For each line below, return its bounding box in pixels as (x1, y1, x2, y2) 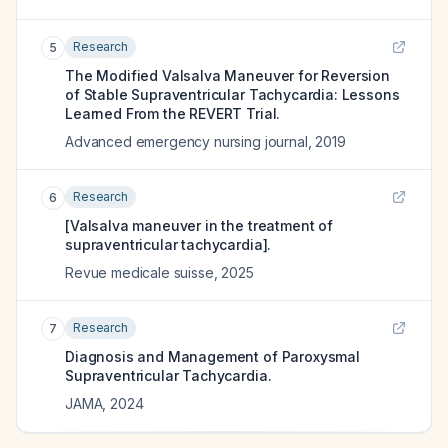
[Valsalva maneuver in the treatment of (65, 217, 333, 234)
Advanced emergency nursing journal (65, 133, 308, 150)
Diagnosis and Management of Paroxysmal (65, 348, 360, 365)
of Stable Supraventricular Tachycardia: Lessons (65, 86, 400, 103)
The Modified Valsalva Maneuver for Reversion (65, 67, 390, 84)
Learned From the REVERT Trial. (65, 105, 281, 122)
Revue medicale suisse (65, 264, 214, 281)
